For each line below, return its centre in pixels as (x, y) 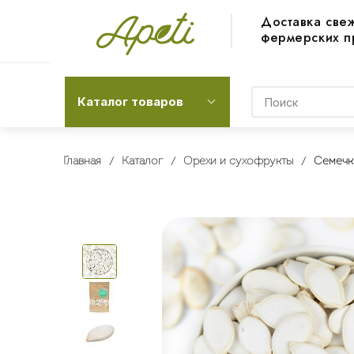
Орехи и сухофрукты (238, 162)
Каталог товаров (130, 102)
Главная (82, 162)
